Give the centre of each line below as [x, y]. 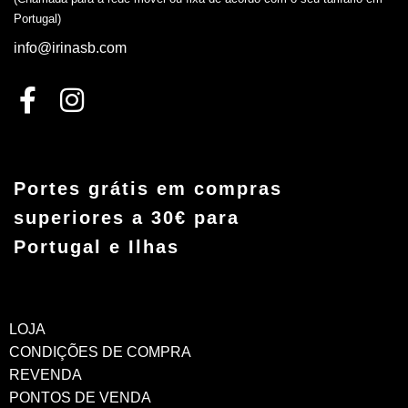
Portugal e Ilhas [97, 246]
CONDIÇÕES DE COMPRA [100, 352]
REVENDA [46, 374]
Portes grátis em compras [148, 188]
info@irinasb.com [70, 47]
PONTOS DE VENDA [80, 397]
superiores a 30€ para [127, 217]
